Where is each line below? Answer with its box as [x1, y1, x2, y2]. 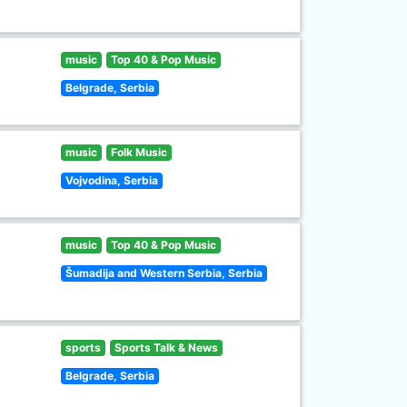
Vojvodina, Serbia [65, 174, 159, 187]
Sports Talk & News [114, 341, 218, 354]
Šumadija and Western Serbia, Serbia [65, 266, 263, 280]
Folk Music [110, 145, 167, 159]
